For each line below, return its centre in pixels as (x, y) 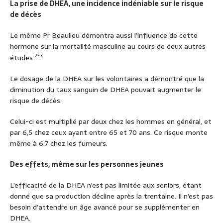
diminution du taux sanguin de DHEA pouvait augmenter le (106, 89)
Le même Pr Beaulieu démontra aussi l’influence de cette (104, 35)
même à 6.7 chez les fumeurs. (59, 143)
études (22, 57)
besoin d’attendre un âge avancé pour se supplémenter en (105, 207)
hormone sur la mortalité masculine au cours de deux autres (108, 46)
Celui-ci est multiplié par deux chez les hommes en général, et (111, 121)
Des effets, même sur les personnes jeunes (87, 164)
